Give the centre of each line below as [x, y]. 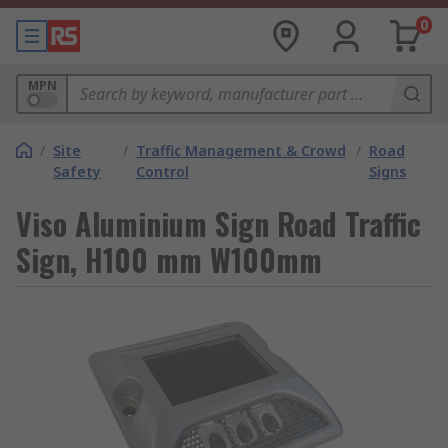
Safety [77, 171]
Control [162, 171]
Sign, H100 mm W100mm [169, 259]
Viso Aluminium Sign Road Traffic [218, 223]
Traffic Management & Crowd [240, 150]
